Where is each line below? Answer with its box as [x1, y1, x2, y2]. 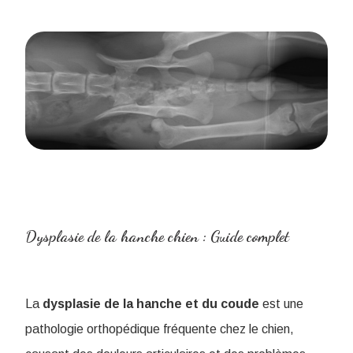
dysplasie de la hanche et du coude [43, 297, 259, 310]
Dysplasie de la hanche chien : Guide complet [25, 227, 289, 246]
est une [259, 297, 303, 310]
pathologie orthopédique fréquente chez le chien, [25, 322, 294, 336]
